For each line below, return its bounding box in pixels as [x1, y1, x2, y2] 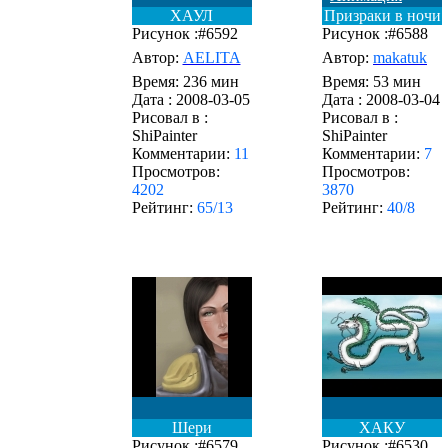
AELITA [182, 49, 241, 66]
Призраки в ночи [323, 7, 441, 24]
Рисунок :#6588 [322, 25, 428, 42]
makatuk [373, 49, 427, 66]
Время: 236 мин [131, 73, 239, 90]
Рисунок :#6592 [131, 25, 238, 42]
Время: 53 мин [322, 73, 421, 90]
